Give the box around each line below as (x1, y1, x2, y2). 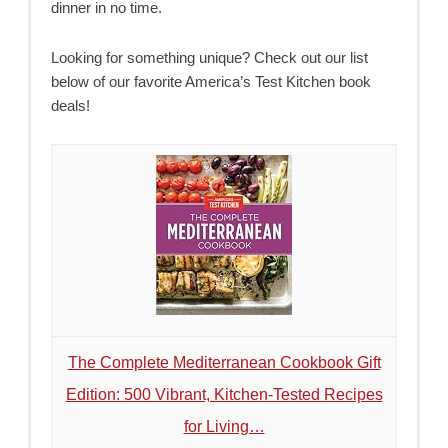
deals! (51, 96, 91, 114)
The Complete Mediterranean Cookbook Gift (67, 353, 381, 371)
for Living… (183, 417, 265, 435)
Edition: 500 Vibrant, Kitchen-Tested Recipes (65, 385, 383, 403)
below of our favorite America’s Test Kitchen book (51, 72, 372, 90)
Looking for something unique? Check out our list (51, 48, 369, 66)
